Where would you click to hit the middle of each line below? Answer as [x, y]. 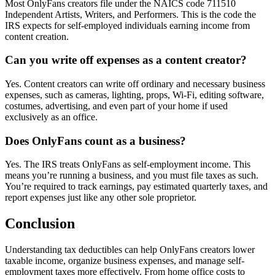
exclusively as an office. [51, 117]
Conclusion [40, 224]
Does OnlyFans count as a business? [95, 141]
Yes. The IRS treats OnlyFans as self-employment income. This [128, 165]
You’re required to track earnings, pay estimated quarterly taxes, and [136, 187]
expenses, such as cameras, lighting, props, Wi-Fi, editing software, [134, 95]
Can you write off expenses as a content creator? [126, 60]
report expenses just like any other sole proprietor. [101, 198]
